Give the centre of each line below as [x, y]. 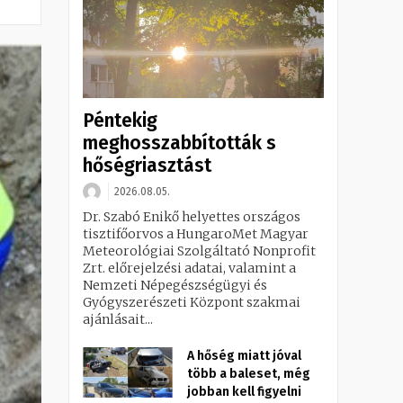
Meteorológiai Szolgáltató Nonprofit [199, 251]
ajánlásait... [118, 320]
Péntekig [120, 121]
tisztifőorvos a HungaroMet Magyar [196, 234]
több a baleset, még [249, 374]
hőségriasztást [147, 166]
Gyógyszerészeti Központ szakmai [192, 303]
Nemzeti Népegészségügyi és [175, 286]
